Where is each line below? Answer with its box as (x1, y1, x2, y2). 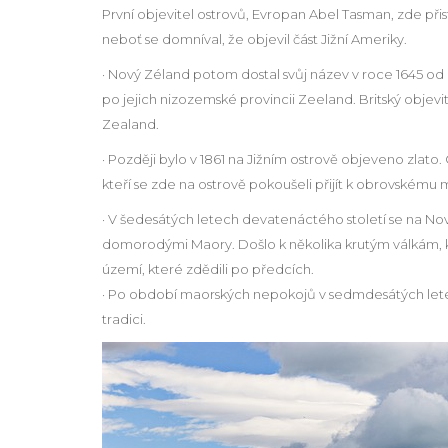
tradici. (102, 310, 146, 327)
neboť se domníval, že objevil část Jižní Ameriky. (102, 30, 407, 47)
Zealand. (102, 115, 159, 132)
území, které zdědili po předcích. (102, 260, 314, 277)
